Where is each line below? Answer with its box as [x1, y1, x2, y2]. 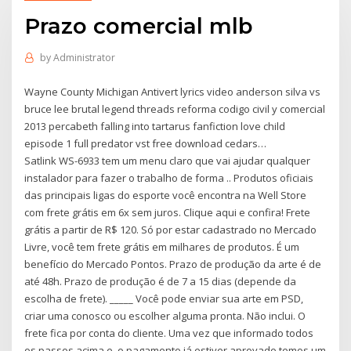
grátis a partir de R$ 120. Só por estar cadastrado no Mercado [24, 222, 317, 237]
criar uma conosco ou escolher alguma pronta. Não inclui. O [24, 308, 306, 323]
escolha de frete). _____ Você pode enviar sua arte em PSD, [24, 291, 304, 306]
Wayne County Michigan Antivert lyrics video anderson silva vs [24, 84, 321, 99]
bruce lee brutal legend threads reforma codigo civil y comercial [24, 101, 326, 116]
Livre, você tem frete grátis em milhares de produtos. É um [24, 239, 300, 254]
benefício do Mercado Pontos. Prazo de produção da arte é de [24, 256, 322, 271]
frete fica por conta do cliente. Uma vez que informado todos [24, 325, 314, 340]
